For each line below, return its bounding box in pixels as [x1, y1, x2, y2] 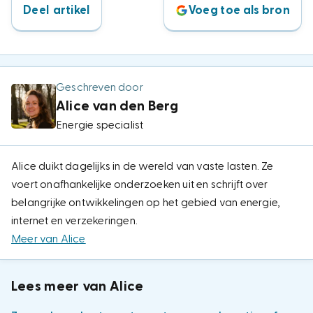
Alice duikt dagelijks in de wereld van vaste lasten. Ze [11, 161, 274, 172]
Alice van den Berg [56, 99, 179, 113]
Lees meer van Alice [11, 279, 144, 293]
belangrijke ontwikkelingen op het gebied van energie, [11, 197, 280, 208]
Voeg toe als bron [187, 4, 290, 16]
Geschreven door [56, 82, 143, 93]
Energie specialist [56, 119, 144, 131]
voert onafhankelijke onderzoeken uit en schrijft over [11, 179, 268, 190]
